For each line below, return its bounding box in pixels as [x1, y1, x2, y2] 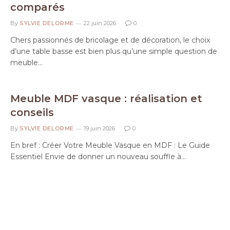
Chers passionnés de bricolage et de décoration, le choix [10, 35, 210, 45]
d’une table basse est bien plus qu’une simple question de [10, 47, 217, 56]
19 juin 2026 [83, 125, 115, 132]
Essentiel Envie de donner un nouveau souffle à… [10, 152, 186, 161]
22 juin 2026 [83, 20, 116, 27]
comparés [10, 1, 65, 13]
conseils [10, 106, 54, 119]
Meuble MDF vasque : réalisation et [10, 92, 202, 105]
